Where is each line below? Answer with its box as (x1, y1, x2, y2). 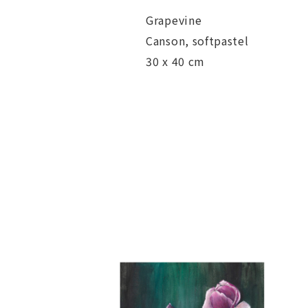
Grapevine (146, 12, 202, 29)
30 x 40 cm (146, 53, 205, 70)
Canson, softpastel (146, 32, 249, 49)
